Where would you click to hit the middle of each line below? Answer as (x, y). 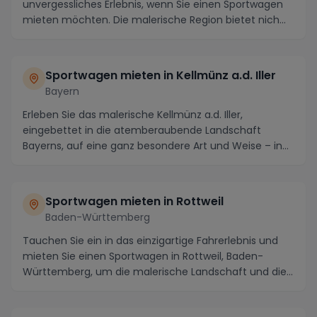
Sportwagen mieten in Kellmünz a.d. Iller (161, 76)
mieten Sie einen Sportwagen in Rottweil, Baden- (143, 257)
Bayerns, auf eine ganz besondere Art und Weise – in (152, 146)
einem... (42, 162)
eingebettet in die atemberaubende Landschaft (142, 131)
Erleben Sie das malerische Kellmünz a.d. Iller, (133, 115)
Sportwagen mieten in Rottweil (134, 202)
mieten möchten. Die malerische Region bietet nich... (154, 20)
